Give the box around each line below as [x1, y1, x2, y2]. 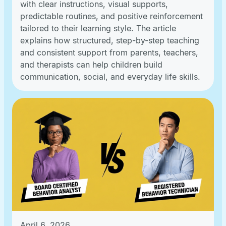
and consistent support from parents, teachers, [20, 47, 198, 58]
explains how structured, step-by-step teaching [20, 35, 199, 46]
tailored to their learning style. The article [20, 23, 176, 34]
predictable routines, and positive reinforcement [20, 11, 203, 22]
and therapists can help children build [20, 60, 162, 70]
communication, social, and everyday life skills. [20, 72, 200, 82]
